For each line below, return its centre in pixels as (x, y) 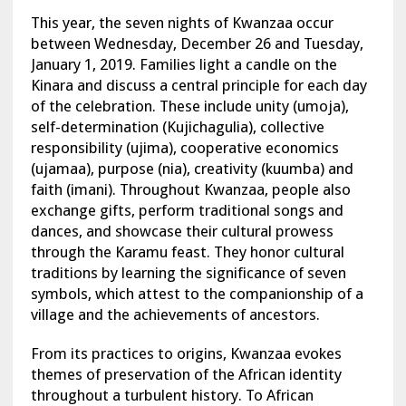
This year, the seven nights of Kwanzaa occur (182, 23)
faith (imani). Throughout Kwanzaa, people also (190, 190)
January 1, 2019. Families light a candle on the (184, 65)
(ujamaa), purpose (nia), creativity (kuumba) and (192, 169)
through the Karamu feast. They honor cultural (187, 252)
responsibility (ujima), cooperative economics (184, 148)
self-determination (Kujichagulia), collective (177, 127)
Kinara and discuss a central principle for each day (198, 86)
